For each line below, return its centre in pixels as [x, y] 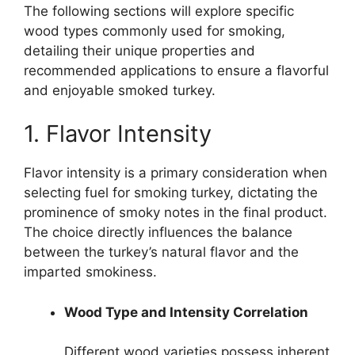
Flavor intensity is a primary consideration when [176, 173]
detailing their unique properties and [139, 50]
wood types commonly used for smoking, [155, 31]
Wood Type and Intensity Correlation [186, 312]
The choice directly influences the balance [158, 233]
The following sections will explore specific [159, 11]
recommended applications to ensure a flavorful [176, 70]
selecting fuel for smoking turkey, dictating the [171, 193]
